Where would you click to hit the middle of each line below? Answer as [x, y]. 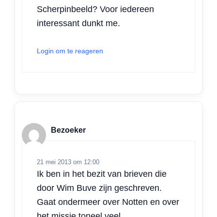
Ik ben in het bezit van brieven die [102, 174]
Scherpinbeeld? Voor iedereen [95, 9]
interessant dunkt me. [78, 23]
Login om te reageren [70, 51]
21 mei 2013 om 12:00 [68, 162]
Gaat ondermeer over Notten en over [108, 202]
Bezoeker [68, 130]
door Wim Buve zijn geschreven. [99, 188]
